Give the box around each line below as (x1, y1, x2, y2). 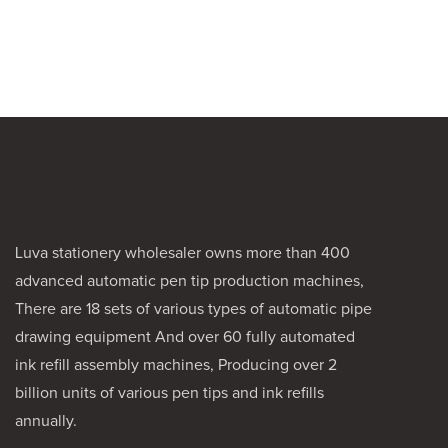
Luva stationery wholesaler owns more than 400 (15, 244, 350, 261)
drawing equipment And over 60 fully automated (15, 328, 355, 345)
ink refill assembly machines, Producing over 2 (15, 356, 337, 373)
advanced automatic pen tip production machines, (15, 272, 364, 289)
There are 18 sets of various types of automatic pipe (15, 300, 372, 317)
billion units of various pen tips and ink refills (15, 384, 324, 401)
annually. (15, 412, 77, 429)
